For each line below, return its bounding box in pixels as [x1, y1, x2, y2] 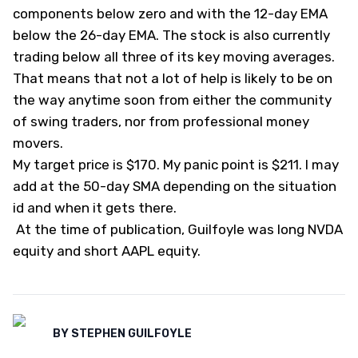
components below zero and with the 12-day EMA [13, 6, 328, 22]
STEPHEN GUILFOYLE [71, 327, 192, 341]
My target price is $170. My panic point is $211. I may [13, 157, 339, 173]
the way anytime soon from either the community [13, 92, 332, 109]
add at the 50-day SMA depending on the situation [13, 178, 336, 195]
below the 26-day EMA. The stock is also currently [13, 27, 330, 44]
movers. [13, 135, 66, 152]
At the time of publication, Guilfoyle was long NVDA [16, 221, 343, 238]
